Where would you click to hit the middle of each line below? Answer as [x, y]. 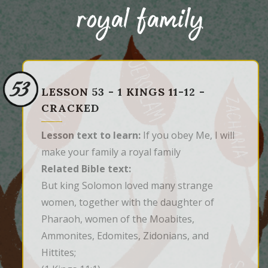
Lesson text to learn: [91, 135]
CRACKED [70, 108]
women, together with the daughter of [128, 202]
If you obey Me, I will [188, 135]
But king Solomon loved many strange [127, 186]
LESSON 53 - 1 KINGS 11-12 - [123, 92]
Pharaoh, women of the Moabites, [118, 219]
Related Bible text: [86, 169]
